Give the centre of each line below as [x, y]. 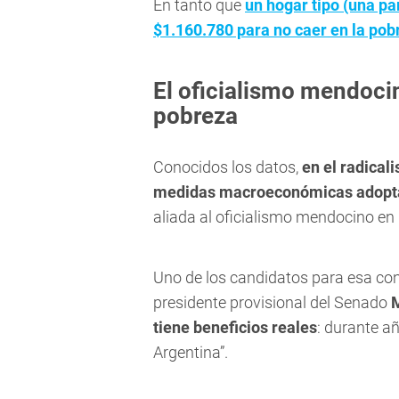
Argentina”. [191, 353]
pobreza [195, 116]
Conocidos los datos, [228, 167]
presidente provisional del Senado [272, 303]
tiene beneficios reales [235, 328]
